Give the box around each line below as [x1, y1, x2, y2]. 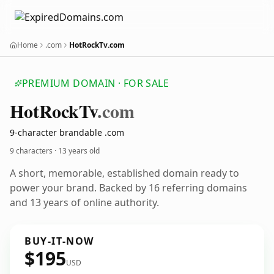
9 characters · [10, 146, 58, 156]
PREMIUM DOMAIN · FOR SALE [22, 76, 169, 90]
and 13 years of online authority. [10, 196, 159, 209]
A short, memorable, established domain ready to [10, 166, 239, 180]
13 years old [58, 146, 100, 156]
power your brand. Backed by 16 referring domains [10, 181, 247, 194]
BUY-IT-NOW [24, 234, 94, 248]
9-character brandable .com [10, 127, 124, 138]
